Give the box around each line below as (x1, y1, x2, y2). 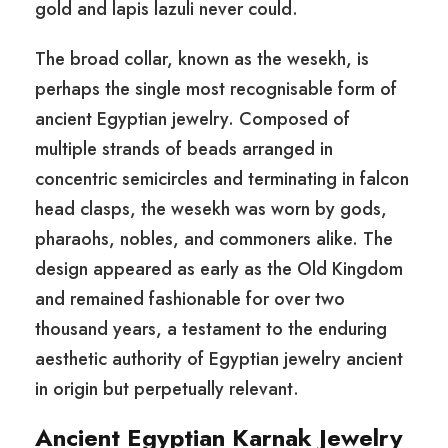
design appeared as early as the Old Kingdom (35, 256, 403, 283)
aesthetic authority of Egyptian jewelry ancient (35, 346, 403, 373)
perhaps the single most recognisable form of (35, 76, 397, 103)
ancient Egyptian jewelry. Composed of (35, 106, 350, 133)
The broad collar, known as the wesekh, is (35, 46, 369, 73)
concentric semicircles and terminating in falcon (35, 166, 409, 193)
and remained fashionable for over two (35, 286, 345, 313)
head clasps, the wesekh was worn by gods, (35, 196, 387, 223)
